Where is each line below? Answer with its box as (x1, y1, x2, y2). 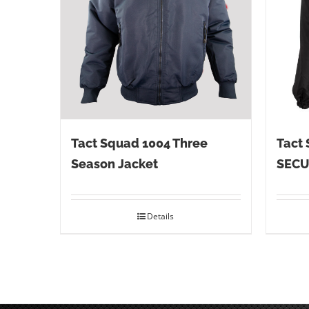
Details (147, 210, 175, 223)
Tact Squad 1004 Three (71, 136, 208, 151)
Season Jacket (71, 157, 158, 172)
